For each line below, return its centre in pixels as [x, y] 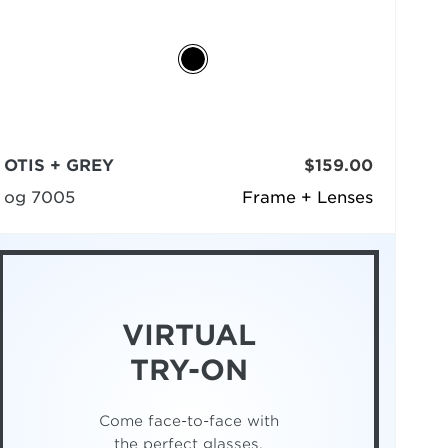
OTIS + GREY [59, 165]
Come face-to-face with [188, 421]
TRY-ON [188, 370]
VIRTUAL [188, 335]
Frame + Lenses [307, 197]
